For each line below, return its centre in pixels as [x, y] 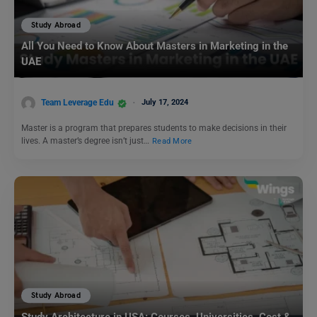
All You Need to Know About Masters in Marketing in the [155, 46]
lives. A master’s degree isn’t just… [86, 140]
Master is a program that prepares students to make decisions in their [154, 128]
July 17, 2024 [165, 103]
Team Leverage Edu [77, 103]
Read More [172, 141]
